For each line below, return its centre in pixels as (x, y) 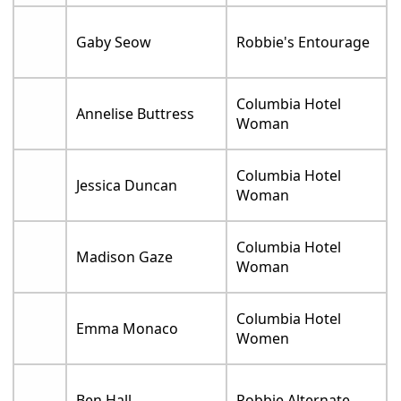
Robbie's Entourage (303, 42)
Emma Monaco (128, 328)
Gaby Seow (114, 42)
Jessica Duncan (127, 185)
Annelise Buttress (136, 113)
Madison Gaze (125, 256)
